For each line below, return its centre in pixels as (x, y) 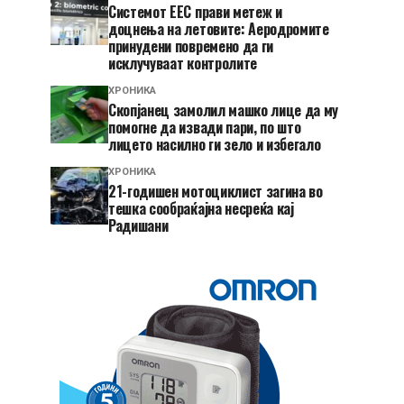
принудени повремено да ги (191, 46)
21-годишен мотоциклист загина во (216, 191)
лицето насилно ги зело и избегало (215, 144)
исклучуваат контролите (183, 63)
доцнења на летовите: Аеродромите (219, 29)
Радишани (138, 225)
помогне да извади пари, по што (205, 127)
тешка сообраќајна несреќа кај (201, 208)
